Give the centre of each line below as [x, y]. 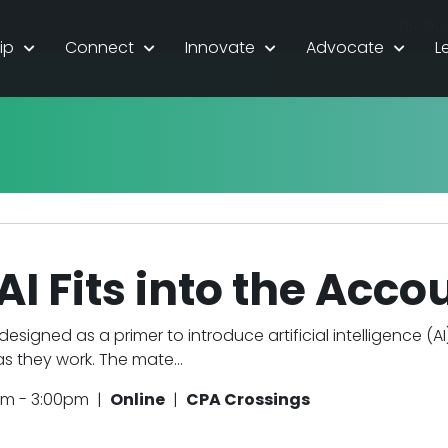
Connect [99, 48]
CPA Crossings [248, 400]
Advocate [345, 48]
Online [137, 400]
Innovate [220, 48]
